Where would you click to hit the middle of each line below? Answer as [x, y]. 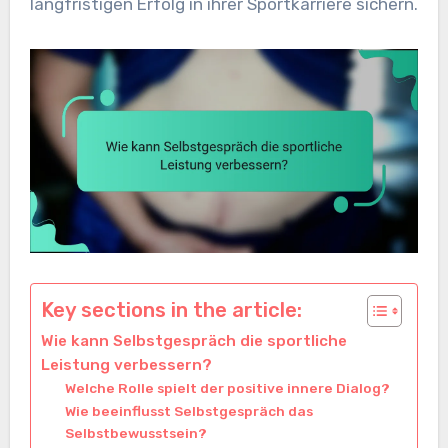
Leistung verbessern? [126, 364]
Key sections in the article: [171, 309]
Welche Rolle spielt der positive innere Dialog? [227, 387]
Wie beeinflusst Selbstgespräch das [188, 410]
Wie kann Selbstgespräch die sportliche [193, 340]
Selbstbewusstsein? [135, 432]
